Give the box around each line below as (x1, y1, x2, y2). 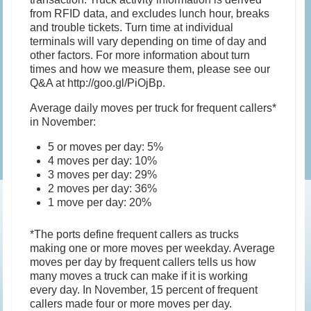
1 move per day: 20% (48, 196, 152, 209)
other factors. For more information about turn (30, 49, 251, 62)
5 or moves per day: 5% (48, 141, 164, 153)
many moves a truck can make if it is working (30, 270, 249, 283)
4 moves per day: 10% (48, 155, 158, 167)
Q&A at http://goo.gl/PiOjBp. (30, 77, 166, 90)
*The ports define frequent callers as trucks (30, 228, 239, 241)
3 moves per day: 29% (48, 169, 158, 181)
